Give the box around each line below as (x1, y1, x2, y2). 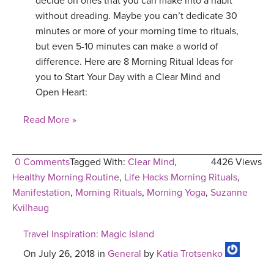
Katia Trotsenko (157, 248, 223, 261)
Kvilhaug (12, 202, 49, 215)
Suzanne (210, 187, 248, 199)
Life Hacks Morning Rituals (124, 171, 237, 184)
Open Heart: (35, 86, 87, 99)
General (108, 248, 141, 261)
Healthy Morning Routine (12, 171, 119, 184)
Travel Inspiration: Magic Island (23, 228, 154, 241)
